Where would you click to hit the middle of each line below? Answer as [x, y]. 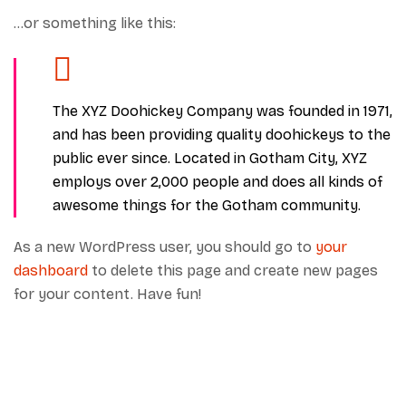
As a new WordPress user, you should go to [164, 247]
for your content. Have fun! [107, 294]
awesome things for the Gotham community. [207, 205]
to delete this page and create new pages [233, 271]
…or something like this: [95, 23]
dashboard [51, 271]
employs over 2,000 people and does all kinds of [217, 182]
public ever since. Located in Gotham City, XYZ [210, 158]
